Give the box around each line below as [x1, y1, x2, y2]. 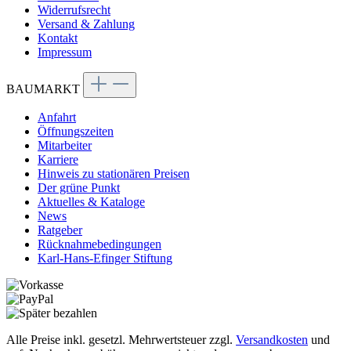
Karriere [38, 152, 78, 166]
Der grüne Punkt [38, 180, 120, 194]
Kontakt [38, 31, 78, 45]
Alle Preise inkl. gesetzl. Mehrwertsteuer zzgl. [6, 332, 236, 346]
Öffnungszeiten [38, 124, 114, 138]
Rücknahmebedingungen [38, 237, 161, 251]
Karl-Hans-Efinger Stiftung [38, 251, 172, 265]
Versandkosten [236, 332, 308, 346]
